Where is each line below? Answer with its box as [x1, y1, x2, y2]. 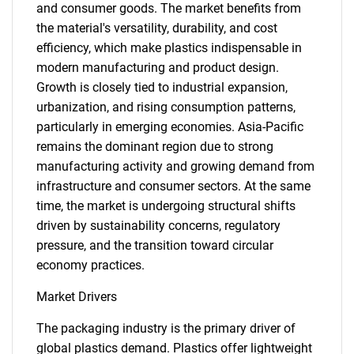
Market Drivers [36, 289, 117, 304]
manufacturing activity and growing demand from [36, 159, 314, 174]
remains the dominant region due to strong [36, 139, 273, 154]
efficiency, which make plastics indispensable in [36, 40, 302, 55]
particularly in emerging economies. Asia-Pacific [36, 119, 303, 134]
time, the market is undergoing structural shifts [36, 198, 296, 213]
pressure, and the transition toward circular [36, 238, 273, 253]
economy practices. [36, 258, 145, 273]
